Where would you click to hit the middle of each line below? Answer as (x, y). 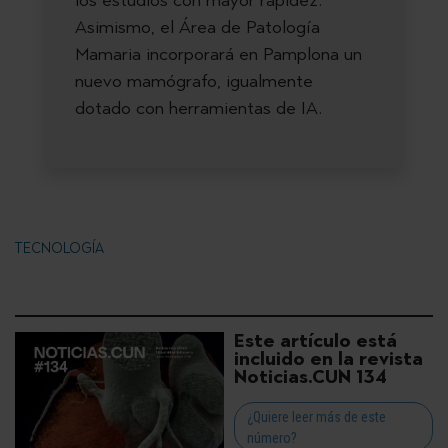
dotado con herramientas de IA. (209, 107)
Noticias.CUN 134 (310, 376)
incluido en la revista (328, 358)
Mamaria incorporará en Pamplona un (218, 53)
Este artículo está (315, 340)
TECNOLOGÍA (59, 248)
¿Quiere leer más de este (316, 416)
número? (272, 437)
